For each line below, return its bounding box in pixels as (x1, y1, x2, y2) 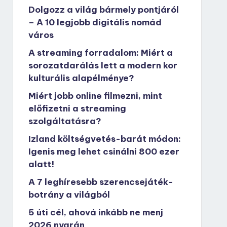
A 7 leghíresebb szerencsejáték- (28, 176, 173, 187)
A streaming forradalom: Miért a (28, 47, 173, 58)
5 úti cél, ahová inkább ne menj (28, 207, 163, 218)
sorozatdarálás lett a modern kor (28, 60, 177, 71)
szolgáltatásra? (28, 116, 101, 127)
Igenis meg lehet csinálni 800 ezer (28, 146, 179, 157)
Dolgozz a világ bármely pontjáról (28, 4, 179, 15)
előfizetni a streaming (28, 103, 126, 114)
